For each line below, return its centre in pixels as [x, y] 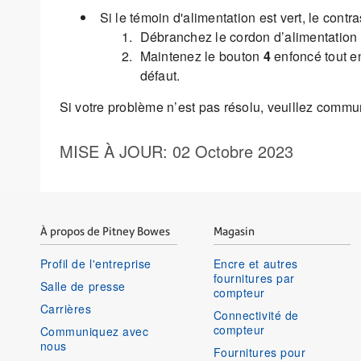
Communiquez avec [94, 332]
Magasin [234, 232]
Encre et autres [255, 264]
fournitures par [254, 278]
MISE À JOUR [111, 151]
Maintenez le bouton [201, 56]
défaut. [160, 76]
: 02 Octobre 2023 [228, 151]
